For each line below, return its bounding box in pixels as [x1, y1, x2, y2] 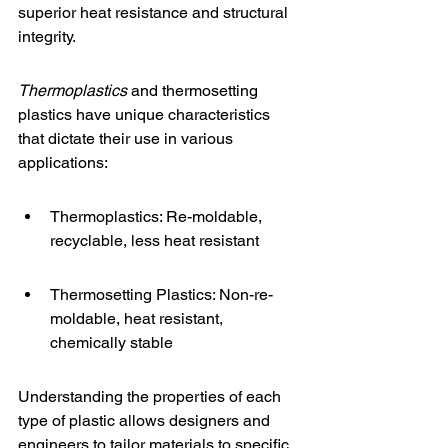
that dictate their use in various [18, 129, 237, 148]
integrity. [18, 27, 76, 46]
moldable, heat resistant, [50, 309, 227, 328]
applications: [18, 153, 108, 172]
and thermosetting [127, 81, 262, 100]
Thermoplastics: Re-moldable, [50, 207, 266, 226]
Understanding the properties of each [18, 387, 285, 406]
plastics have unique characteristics [18, 105, 274, 124]
